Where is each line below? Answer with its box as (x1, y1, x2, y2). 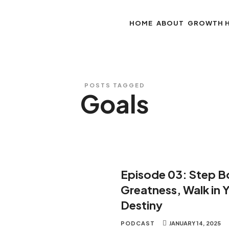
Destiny (121, 198, 163, 213)
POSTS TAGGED (84, 82, 145, 88)
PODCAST (121, 220, 155, 227)
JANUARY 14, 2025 (169, 220, 221, 227)
